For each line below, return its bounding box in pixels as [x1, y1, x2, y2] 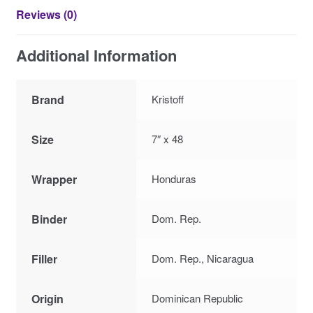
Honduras [152, 170, 197, 186]
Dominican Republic [152, 290, 244, 305]
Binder [31, 210, 68, 227]
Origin [31, 290, 64, 307]
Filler [31, 250, 58, 267]
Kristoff [152, 91, 184, 106]
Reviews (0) [15, 6, 77, 22]
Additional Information [15, 43, 177, 66]
